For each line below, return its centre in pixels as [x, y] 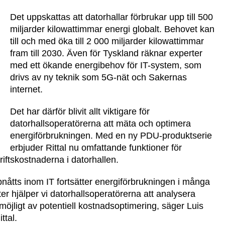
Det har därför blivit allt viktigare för [80, 111]
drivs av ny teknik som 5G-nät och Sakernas [98, 77]
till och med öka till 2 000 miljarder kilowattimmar [107, 41]
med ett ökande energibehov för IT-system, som [106, 65]
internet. [26, 89]
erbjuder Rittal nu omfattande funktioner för [96, 148]
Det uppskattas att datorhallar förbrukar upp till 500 [111, 17]
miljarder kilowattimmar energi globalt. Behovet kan [112, 29]
